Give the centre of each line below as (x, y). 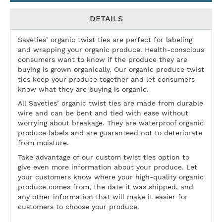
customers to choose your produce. (79, 207)
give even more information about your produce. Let (108, 167)
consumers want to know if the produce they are (103, 59)
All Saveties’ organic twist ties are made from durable (111, 103)
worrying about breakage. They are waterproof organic (111, 123)
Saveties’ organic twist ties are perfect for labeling (105, 39)
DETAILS (106, 18)
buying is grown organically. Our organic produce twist (111, 69)
